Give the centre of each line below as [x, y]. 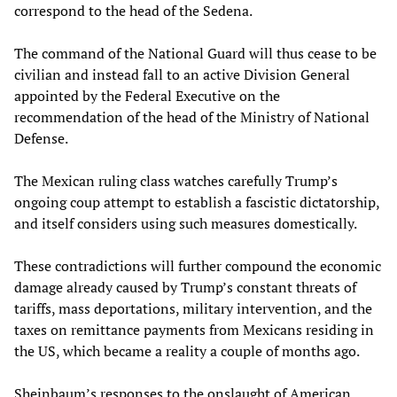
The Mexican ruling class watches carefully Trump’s [176, 181]
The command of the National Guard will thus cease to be [195, 54]
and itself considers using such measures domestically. [186, 224]
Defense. [41, 139]
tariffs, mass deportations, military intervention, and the [193, 309]
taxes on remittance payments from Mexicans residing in [194, 330]
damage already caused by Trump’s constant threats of [185, 288]
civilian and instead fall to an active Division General [182, 75]
